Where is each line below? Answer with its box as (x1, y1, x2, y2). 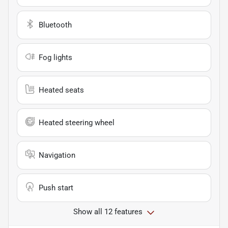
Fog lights (39, 53, 72, 63)
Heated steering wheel (39, 118, 115, 128)
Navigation (39, 151, 75, 160)
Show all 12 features (73, 207, 142, 217)
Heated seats (39, 85, 84, 95)
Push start (39, 183, 73, 193)
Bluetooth (39, 20, 72, 30)
